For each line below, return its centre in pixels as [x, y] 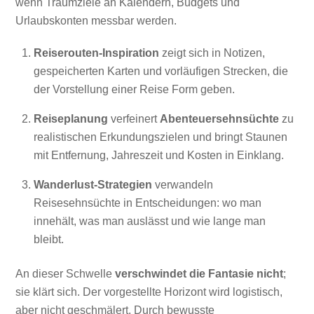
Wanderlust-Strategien [93, 185]
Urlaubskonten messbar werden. [96, 20]
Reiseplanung [71, 119]
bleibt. [49, 240]
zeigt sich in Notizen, [212, 53]
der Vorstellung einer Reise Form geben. [134, 90]
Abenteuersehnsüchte [219, 119]
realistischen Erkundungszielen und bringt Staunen [161, 137]
